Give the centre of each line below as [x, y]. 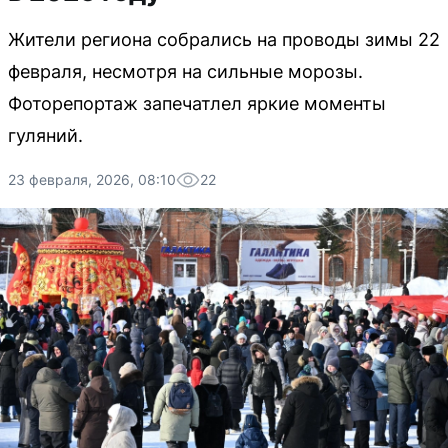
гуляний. [45, 135]
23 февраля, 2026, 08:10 [92, 179]
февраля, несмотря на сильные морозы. [185, 71]
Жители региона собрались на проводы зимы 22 [224, 39]
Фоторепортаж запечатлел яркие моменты [197, 103]
